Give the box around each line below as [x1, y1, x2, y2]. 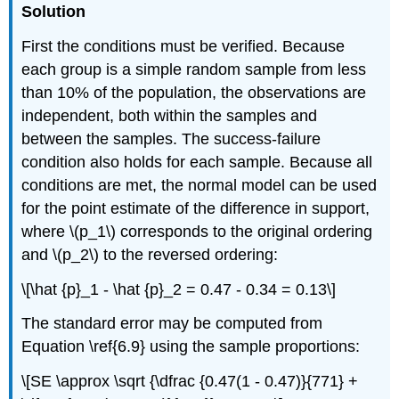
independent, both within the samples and [21, 106, 318, 125]
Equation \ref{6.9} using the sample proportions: [21, 338, 361, 356]
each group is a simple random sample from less [21, 60, 367, 78]
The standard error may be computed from [21, 314, 323, 333]
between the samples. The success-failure [21, 129, 322, 148]
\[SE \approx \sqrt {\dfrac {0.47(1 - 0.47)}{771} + [21, 372, 359, 391]
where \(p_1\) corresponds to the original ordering [21, 222, 373, 240]
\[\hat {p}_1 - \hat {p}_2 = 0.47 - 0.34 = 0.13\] [21, 280, 337, 298]
